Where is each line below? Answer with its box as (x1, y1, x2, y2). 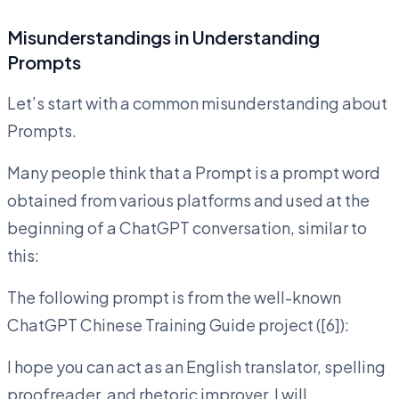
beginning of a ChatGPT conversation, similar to (7, 216, 367, 238)
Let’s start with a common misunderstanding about (7, 92, 387, 113)
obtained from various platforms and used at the (7, 189, 370, 210)
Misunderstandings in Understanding (7, 25, 320, 48)
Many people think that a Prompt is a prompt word (7, 161, 380, 183)
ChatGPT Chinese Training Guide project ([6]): (7, 313, 349, 335)
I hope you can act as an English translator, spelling (7, 355, 386, 377)
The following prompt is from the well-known (7, 286, 341, 307)
